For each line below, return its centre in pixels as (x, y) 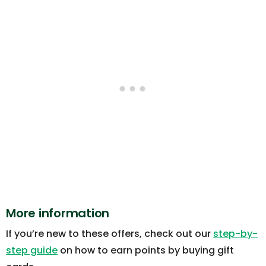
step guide (32, 251)
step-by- (235, 234)
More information (58, 213)
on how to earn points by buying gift (146, 251)
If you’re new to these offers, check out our (110, 234)
